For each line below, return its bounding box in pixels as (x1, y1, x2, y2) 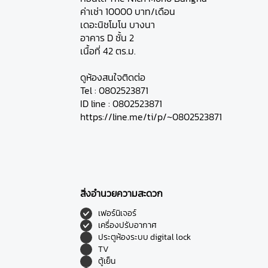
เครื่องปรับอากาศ (98, 219, 157, 232)
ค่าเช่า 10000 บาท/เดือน (80, 4, 176, 19)
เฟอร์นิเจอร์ (98, 207, 137, 220)
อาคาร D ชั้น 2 (80, 31, 135, 45)
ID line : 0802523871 (80, 96, 163, 111)
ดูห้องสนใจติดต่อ (80, 70, 146, 84)
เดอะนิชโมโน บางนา (80, 17, 156, 32)
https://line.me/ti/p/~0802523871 (80, 109, 223, 124)
